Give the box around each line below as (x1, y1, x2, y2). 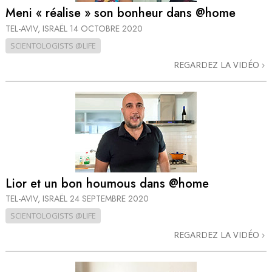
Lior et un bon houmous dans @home (5, 174, 209, 192)
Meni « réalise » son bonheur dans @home (5, 4, 236, 22)
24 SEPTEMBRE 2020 (70, 192, 149, 205)
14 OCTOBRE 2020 (70, 22, 143, 35)
